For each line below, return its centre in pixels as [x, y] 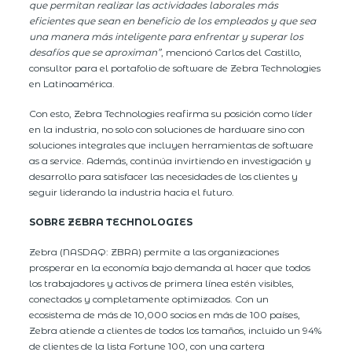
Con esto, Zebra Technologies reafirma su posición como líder [171, 113]
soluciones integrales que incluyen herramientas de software [172, 145]
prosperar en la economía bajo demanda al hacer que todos [170, 267]
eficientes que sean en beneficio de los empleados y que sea [173, 20]
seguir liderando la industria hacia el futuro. [132, 192]
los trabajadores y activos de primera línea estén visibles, [162, 283]
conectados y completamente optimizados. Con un [149, 299]
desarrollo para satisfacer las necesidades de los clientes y [164, 176]
